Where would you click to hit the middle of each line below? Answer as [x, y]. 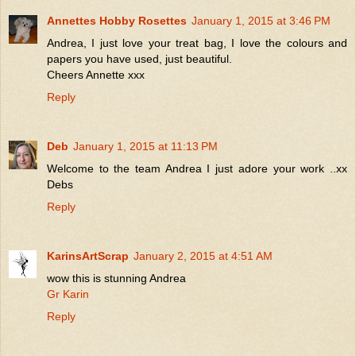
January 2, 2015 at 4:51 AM [203, 255]
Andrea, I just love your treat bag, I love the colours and [197, 43]
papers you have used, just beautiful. [139, 58]
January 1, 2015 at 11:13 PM [145, 146]
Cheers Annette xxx [96, 74]
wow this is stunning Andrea [116, 278]
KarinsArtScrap [88, 255]
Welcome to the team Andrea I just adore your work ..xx [197, 168]
